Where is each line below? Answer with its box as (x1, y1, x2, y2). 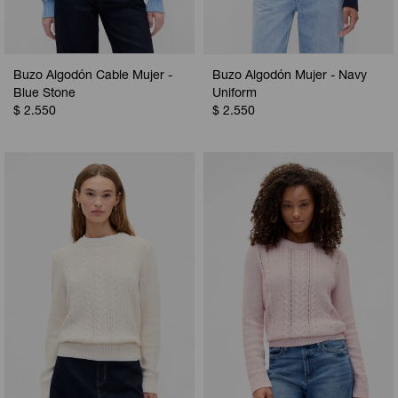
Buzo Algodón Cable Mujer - (13, 69, 172, 83)
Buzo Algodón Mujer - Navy (212, 69, 367, 83)
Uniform (212, 87, 257, 100)
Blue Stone (13, 87, 76, 100)
